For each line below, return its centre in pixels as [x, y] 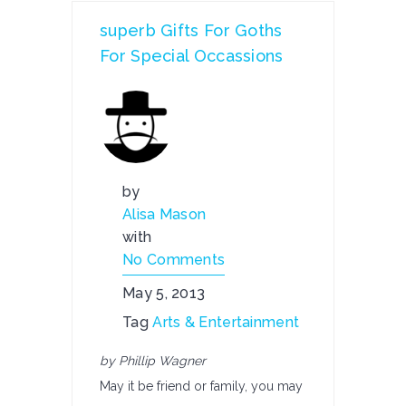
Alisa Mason [164, 214]
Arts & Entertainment [226, 322]
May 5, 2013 [164, 293]
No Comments [174, 260]
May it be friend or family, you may [201, 386]
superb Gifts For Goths [191, 30]
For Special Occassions [192, 56]
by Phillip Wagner [153, 361]
